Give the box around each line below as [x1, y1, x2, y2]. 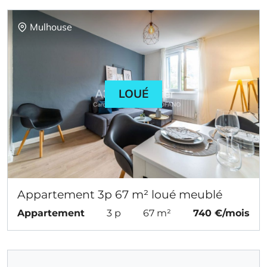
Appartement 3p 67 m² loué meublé [17, 187, 222, 201]
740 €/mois [193, 207, 250, 219]
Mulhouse [30, 21, 72, 33]
